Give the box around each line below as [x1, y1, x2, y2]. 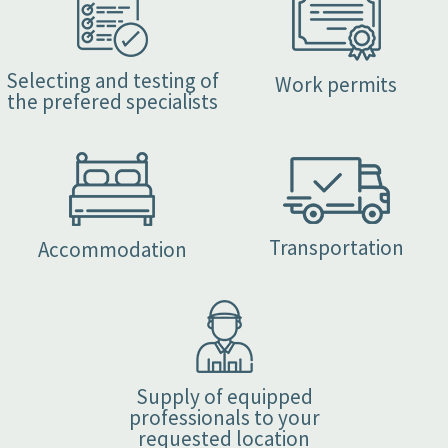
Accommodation [37, 236, 187, 264]
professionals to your [128, 404, 320, 432]
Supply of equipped [135, 383, 313, 411]
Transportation [268, 234, 404, 262]
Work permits [275, 71, 397, 99]
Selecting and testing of [5, 67, 219, 95]
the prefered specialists [6, 88, 218, 116]
